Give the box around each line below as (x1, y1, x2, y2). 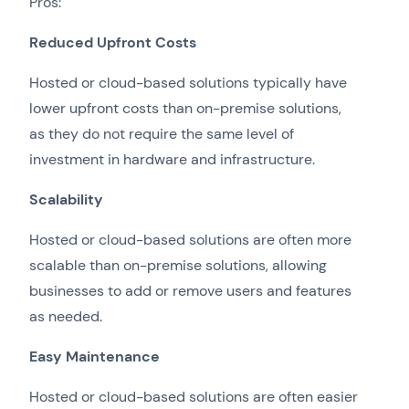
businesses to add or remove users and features (29, 281, 351, 301)
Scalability (29, 190, 103, 210)
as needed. (29, 307, 102, 327)
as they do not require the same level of (29, 124, 294, 144)
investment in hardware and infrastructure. (29, 150, 315, 170)
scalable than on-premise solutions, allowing (29, 256, 327, 276)
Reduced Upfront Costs (29, 33, 196, 53)
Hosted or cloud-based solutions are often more (29, 230, 351, 250)
